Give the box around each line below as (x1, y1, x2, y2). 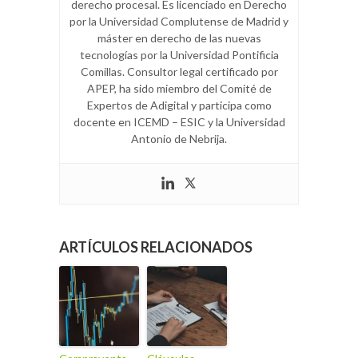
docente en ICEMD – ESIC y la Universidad (73, 115, 285, 129)
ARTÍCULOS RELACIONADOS (59, 238, 253, 257)
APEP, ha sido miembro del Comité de (86, 82, 272, 96)
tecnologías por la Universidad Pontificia (79, 48, 279, 62)
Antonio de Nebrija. (131, 132, 227, 146)
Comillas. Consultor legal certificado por (80, 65, 278, 79)
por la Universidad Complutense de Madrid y (70, 14, 288, 29)
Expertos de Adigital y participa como (86, 98, 272, 113)
